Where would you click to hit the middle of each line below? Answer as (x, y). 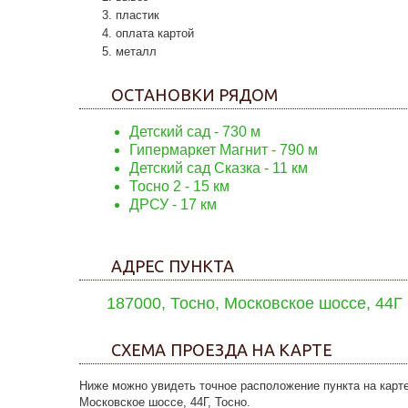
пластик (138, 15)
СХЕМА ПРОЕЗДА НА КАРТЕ (222, 350)
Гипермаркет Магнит (199, 150)
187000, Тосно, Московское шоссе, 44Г (255, 303)
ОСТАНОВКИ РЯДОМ (195, 95)
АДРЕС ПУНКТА (173, 266)
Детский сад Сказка (195, 168)
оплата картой (155, 33)
